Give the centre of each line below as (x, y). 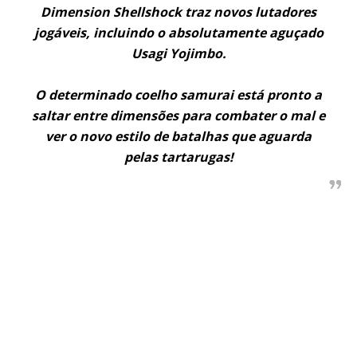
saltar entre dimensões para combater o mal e (178, 115)
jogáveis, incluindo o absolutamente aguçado (178, 32)
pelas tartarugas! (178, 157)
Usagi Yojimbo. (178, 53)
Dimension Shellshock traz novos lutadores (178, 12)
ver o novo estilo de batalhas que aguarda (178, 136)
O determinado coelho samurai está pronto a (178, 94)
